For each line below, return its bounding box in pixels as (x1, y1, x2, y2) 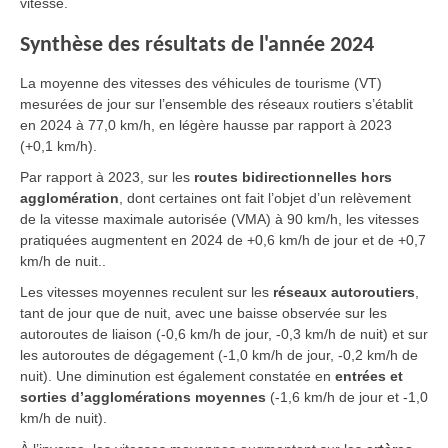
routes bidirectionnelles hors (194, 169, 392, 185)
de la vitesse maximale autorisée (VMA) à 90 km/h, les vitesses (20, 211, 419, 227)
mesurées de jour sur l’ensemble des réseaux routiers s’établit (20, 96, 413, 112)
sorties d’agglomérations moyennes (20, 389, 266, 405)
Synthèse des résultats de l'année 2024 (20, 34, 374, 57)
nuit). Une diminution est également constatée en (20, 368, 335, 384)
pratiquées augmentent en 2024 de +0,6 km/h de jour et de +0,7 (20, 232, 426, 248)
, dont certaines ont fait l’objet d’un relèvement (119, 190, 411, 206)
